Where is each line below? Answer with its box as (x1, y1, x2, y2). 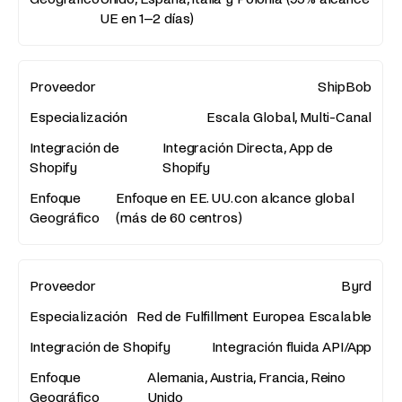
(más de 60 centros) (116, 209, 242, 225)
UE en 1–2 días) (99, 10, 195, 26)
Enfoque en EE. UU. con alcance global (116, 189, 354, 205)
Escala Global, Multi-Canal (206, 109, 372, 125)
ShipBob (318, 78, 372, 94)
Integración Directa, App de (162, 139, 333, 155)
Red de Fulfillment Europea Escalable (136, 308, 372, 324)
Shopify (162, 159, 211, 175)
